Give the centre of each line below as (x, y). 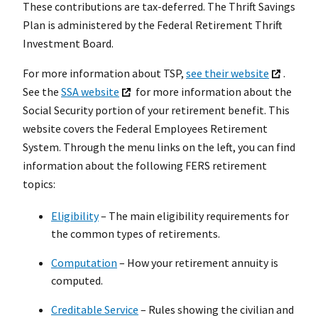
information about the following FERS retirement (145, 166)
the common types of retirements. (136, 234)
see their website (227, 73)
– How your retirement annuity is (198, 263)
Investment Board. (68, 44)
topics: (39, 184)
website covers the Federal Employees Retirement (145, 129)
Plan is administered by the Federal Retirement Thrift (153, 25)
